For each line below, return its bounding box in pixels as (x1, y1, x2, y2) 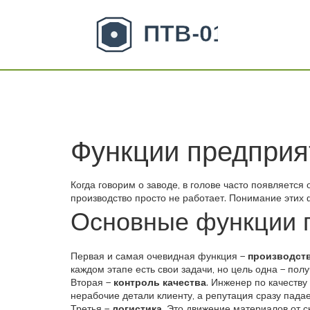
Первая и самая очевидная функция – (71, 250, 248, 263)
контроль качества (113, 276, 206, 289)
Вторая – (71, 276, 113, 289)
